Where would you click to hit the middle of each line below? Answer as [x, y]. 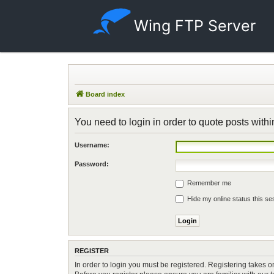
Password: [92, 164]
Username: [92, 145]
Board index [105, 94]
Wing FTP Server [195, 26]
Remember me [208, 183]
